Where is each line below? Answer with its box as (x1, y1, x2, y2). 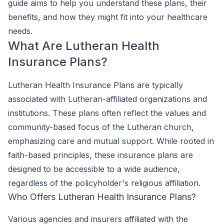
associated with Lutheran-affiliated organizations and (8, 94, 207, 104)
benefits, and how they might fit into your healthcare (8, 12, 207, 22)
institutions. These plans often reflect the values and (8, 108, 206, 118)
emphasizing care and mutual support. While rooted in (8, 136, 214, 146)
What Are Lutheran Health (8, 38, 159, 53)
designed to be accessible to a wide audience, (8, 164, 180, 174)
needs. (8, 26, 32, 36)
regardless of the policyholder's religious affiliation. (8, 178, 200, 188)
